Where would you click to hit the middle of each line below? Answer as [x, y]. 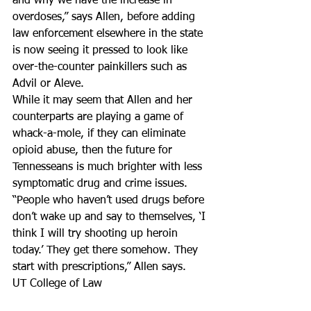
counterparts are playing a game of [100, 117]
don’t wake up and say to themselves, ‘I [111, 217]
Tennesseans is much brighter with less [109, 167]
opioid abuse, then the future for [94, 151]
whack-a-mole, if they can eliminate [101, 134]
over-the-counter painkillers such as [101, 67]
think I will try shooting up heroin [97, 234]
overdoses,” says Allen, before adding [106, 17]
